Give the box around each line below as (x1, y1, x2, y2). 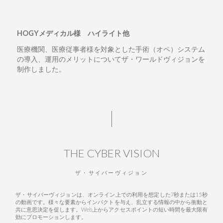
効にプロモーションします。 (15, 213, 87, 220)
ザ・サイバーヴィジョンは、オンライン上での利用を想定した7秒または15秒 (15, 191, 208, 198)
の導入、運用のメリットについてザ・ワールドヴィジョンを (16, 55, 205, 64)
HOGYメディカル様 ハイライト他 (16, 29, 129, 38)
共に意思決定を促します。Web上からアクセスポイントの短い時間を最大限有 (15, 206, 208, 213)
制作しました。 (16, 65, 66, 74)
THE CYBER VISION (63, 146, 160, 160)
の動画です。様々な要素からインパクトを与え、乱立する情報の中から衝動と (15, 198, 208, 205)
